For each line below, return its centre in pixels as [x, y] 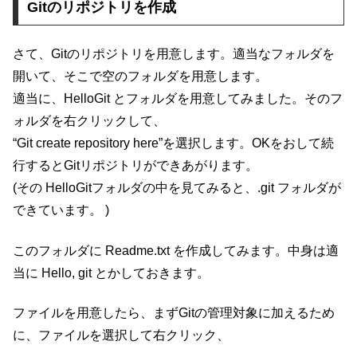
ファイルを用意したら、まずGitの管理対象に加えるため [174, 313]
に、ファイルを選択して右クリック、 [121, 335]
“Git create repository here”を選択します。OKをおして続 [173, 143]
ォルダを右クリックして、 [89, 121]
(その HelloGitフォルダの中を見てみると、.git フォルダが [177, 188]
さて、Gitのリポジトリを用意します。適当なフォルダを [174, 54]
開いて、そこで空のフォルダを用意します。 [140, 76]
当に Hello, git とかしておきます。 [111, 273]
